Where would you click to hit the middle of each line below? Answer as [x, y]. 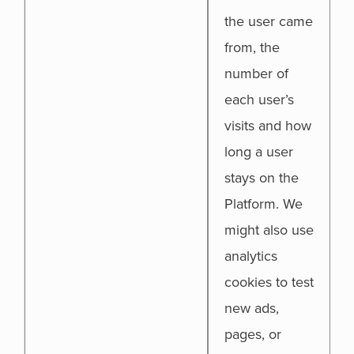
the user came [269, 21]
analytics [251, 256]
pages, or [253, 334]
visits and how [268, 126]
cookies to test [269, 282]
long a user [259, 152]
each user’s [259, 100]
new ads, [252, 308]
